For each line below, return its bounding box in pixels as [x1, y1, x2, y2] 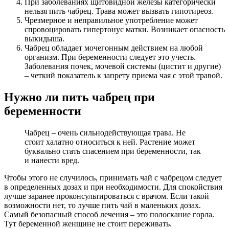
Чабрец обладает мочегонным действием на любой [25, 43, 203, 52]
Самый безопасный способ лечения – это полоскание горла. [4, 210, 214, 219]
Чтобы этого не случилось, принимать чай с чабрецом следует [4, 173, 222, 182]
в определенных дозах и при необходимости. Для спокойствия [4, 182, 222, 191]
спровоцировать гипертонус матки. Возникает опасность [25, 25, 225, 34]
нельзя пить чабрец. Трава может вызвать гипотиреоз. [25, 6, 213, 15]
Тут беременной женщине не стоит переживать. [4, 219, 172, 228]
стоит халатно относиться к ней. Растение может [25, 137, 195, 146]
